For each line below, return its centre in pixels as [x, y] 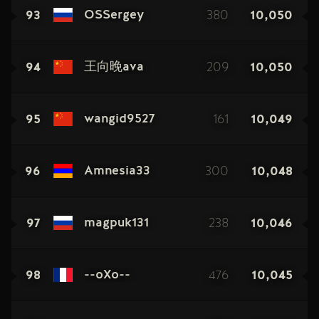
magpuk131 [116, 223]
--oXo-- [107, 275]
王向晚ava [114, 67]
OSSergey [114, 15]
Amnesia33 [117, 171]
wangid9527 [119, 119]
